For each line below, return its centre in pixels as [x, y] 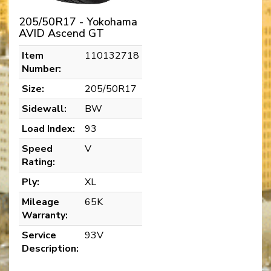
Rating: [38, 162]
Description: [50, 248]
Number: [41, 69]
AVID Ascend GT [61, 33]
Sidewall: [44, 109]
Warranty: [45, 215]
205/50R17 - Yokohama [78, 21]
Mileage [41, 202]
